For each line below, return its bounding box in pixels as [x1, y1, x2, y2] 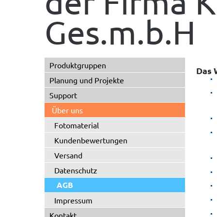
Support [49, 90, 77, 100]
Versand [54, 150, 82, 160]
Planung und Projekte [49, 75, 124, 85]
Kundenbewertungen [54, 135, 127, 145]
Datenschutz [54, 165, 97, 175]
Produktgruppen [49, 60, 106, 70]
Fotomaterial [54, 120, 99, 130]
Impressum [54, 195, 93, 205]
